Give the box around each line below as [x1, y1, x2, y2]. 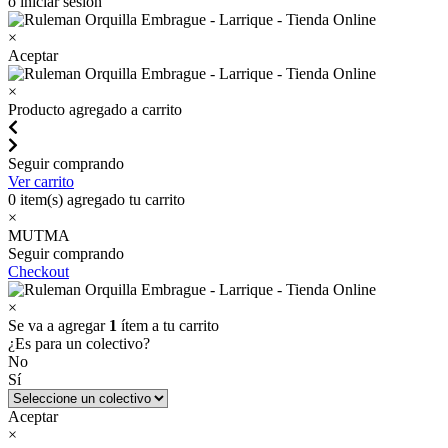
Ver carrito [8, 172, 74, 190]
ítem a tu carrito [117, 316, 219, 334]
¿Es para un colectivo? [8, 334, 150, 352]
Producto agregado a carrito [8, 100, 182, 118]
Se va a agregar [8, 316, 109, 334]
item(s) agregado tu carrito [16, 190, 185, 208]
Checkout [8, 262, 69, 280]
